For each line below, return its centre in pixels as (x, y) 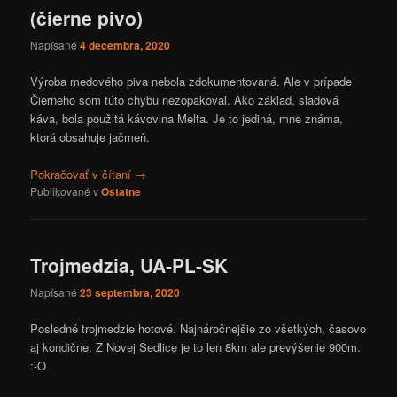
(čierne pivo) (87, 17)
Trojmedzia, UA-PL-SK (129, 265)
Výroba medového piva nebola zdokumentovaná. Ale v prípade (191, 82)
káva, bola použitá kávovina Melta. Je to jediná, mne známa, (187, 119)
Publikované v (65, 191)
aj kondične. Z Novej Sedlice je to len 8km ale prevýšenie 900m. (196, 347)
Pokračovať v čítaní (83, 175)
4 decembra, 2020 (125, 46)
